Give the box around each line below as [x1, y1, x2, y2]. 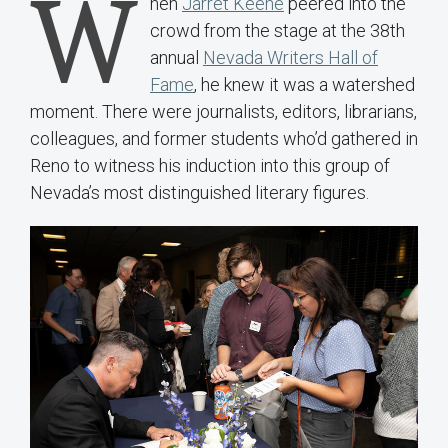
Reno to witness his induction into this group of [30, 155, 390, 177]
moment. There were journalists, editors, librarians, [30, 101, 417, 123]
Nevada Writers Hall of [203, 47, 378, 69]
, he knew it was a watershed [194, 74, 415, 96]
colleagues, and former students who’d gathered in [30, 128, 418, 150]
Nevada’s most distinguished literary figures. [30, 182, 369, 204]
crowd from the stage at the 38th [150, 20, 405, 42]
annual [150, 47, 203, 69]
